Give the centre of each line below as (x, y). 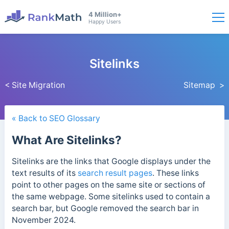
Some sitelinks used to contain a (149, 197)
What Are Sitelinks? (66, 140)
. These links (175, 173)
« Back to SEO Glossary (56, 119)
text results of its (44, 173)
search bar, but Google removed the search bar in (105, 209)
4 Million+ (105, 15)
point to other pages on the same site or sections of (108, 185)
